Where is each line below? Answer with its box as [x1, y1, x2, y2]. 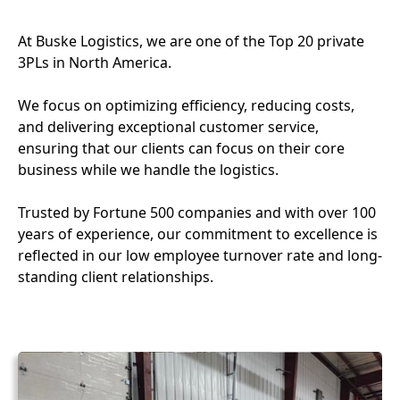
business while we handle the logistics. [18, 159, 279, 179]
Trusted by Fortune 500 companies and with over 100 [18, 202, 376, 222]
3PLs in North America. [18, 52, 171, 72]
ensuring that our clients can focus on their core [18, 137, 345, 158]
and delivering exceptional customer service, [18, 116, 319, 137]
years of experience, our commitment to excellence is [18, 223, 378, 244]
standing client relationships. [18, 266, 213, 287]
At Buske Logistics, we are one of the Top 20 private [18, 30, 364, 51]
